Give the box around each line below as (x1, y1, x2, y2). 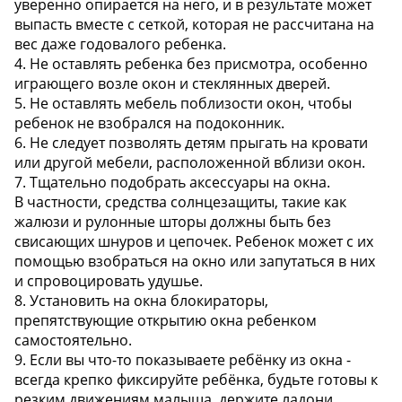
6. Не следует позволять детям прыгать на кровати (14, 133, 368, 153)
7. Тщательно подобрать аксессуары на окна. (14, 172, 330, 193)
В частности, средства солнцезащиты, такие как (14, 192, 346, 213)
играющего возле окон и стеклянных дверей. (14, 74, 330, 94)
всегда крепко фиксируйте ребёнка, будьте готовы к (14, 370, 378, 390)
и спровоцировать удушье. (14, 271, 203, 292)
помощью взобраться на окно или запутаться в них (14, 251, 375, 272)
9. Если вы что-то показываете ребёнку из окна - (14, 350, 351, 371)
